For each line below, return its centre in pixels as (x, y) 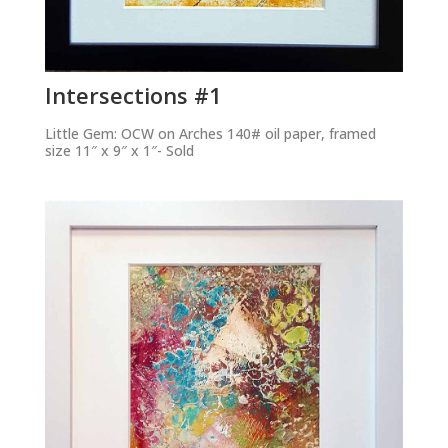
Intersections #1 (133, 95)
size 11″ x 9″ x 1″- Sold (119, 151)
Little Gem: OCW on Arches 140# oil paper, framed (210, 134)
